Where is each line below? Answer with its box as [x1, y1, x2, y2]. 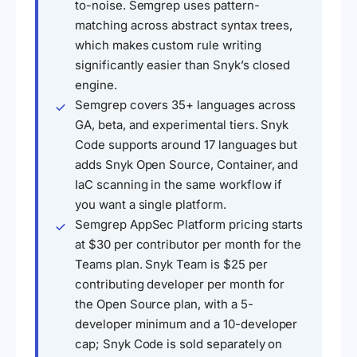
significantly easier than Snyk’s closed [75, 57, 291, 73]
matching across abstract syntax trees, [75, 18, 293, 33]
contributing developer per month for [75, 277, 285, 292]
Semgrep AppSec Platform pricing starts [75, 217, 304, 233]
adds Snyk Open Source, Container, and [75, 157, 299, 173]
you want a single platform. [75, 197, 226, 213]
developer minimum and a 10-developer [75, 316, 298, 332]
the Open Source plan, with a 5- [75, 296, 253, 312]
